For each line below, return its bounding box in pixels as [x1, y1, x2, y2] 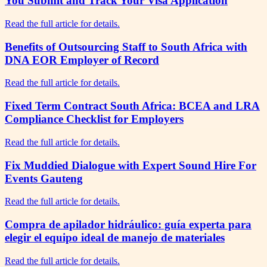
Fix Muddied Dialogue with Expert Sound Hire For [5, 159, 256, 172]
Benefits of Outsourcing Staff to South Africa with [5, 40, 247, 53]
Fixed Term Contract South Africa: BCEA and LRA [5, 100, 260, 113]
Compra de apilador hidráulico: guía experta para [5, 218, 252, 231]
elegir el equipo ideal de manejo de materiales [5, 231, 225, 244]
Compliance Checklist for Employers [5, 113, 184, 126]
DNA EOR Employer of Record [5, 53, 159, 66]
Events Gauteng [5, 172, 83, 185]
